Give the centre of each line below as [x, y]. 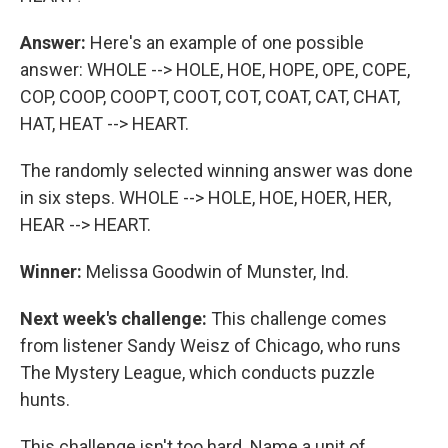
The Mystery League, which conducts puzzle [197, 372]
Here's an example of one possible [225, 42]
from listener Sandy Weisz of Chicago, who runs [210, 345]
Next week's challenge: [113, 318]
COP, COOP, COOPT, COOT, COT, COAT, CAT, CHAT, [210, 96]
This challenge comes [297, 318]
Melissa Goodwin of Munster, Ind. [215, 271]
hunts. [45, 399]
